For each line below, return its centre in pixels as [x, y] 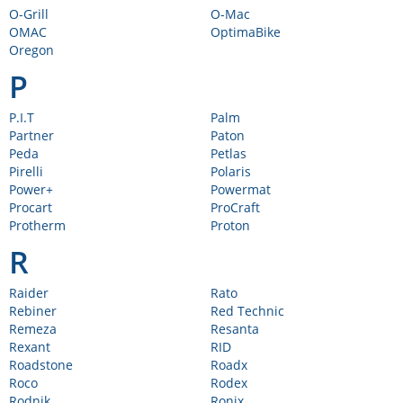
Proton [230, 225]
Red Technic [247, 311]
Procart [31, 207]
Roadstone [41, 365]
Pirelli [26, 171]
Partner [31, 135]
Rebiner [33, 311]
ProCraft [235, 207]
